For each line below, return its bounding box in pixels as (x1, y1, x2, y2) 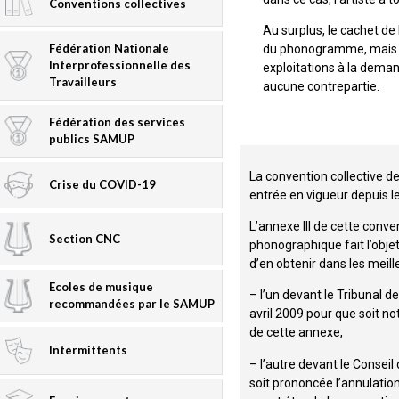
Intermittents (48, 342, 127, 357)
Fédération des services (48, 114, 185, 129)
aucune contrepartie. (263, 79, 379, 94)
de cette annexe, (249, 325, 343, 340)
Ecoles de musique (48, 280, 153, 295)
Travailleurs (48, 74, 117, 89)
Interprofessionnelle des (48, 57, 191, 72)
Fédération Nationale (48, 40, 169, 55)
